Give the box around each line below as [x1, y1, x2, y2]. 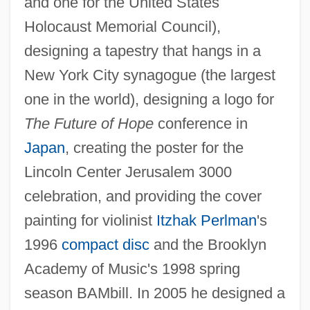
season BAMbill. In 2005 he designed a [24, 284, 285, 302]
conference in [153, 114, 248, 132]
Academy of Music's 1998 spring [24, 259, 240, 277]
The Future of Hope [24, 114, 154, 132]
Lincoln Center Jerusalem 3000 [24, 163, 232, 181]
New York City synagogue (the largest [24, 66, 275, 84]
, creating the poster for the [64, 138, 244, 156]
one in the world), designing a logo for [24, 90, 274, 108]
